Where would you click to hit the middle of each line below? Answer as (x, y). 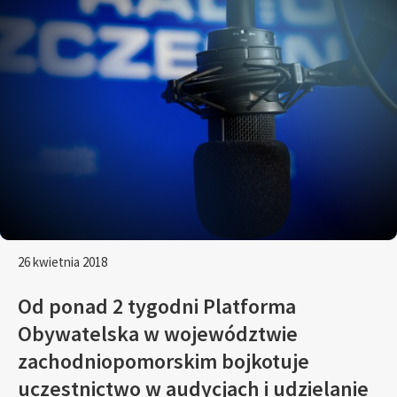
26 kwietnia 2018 (62, 262)
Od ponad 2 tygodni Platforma (157, 306)
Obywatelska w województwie (158, 333)
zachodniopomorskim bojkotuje (163, 361)
